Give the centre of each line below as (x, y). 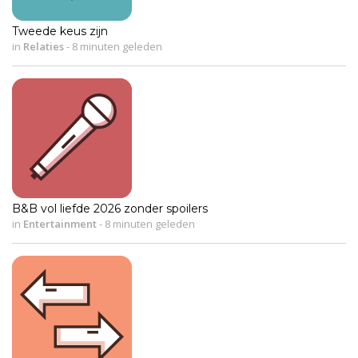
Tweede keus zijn (60, 31)
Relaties (44, 46)
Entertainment (60, 223)
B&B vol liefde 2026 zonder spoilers (110, 208)
